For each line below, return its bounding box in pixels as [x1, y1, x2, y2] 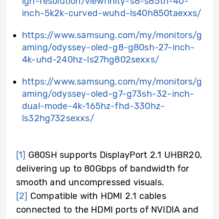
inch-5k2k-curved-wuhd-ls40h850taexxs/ [22, 7, 202, 19]
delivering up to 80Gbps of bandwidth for [16, 163, 190, 174]
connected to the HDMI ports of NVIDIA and [16, 204, 198, 215]
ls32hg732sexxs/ [22, 112, 94, 124]
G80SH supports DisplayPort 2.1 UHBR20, [25, 149, 202, 160]
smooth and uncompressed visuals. [16, 176, 164, 188]
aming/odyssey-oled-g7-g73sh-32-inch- [22, 88, 195, 99]
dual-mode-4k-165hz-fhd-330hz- [22, 100, 165, 111]
